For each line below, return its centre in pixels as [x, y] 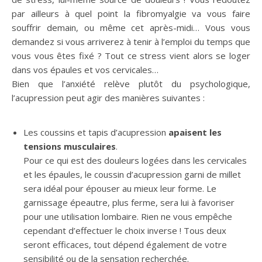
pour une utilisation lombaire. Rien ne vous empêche [128, 216]
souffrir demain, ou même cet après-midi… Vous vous [131, 27]
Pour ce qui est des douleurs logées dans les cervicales [135, 160]
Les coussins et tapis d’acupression [96, 132]
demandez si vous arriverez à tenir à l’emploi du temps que [131, 42]
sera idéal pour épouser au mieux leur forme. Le [120, 188]
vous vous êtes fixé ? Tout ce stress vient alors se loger [131, 56]
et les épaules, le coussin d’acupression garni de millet [132, 174]
